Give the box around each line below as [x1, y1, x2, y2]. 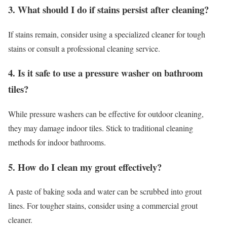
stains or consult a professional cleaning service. [8, 43, 160, 54]
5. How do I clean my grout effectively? [8, 160, 162, 174]
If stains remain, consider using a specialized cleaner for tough [8, 28, 205, 40]
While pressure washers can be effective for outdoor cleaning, [8, 108, 204, 120]
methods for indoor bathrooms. [8, 137, 106, 148]
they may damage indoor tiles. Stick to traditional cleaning [8, 123, 193, 134]
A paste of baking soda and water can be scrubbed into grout [8, 186, 202, 197]
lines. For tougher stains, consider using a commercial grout [8, 200, 198, 211]
